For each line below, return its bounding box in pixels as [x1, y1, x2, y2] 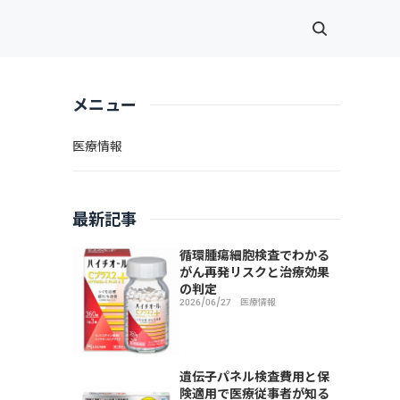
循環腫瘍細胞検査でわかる [179, 246, 329, 264]
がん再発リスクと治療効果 [179, 262, 329, 281]
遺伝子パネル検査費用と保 [179, 367, 329, 386]
